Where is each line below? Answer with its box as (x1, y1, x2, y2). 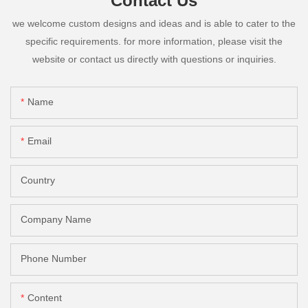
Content (27, 292, 62, 304)
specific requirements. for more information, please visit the (25, 35, 283, 47)
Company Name (21, 214, 91, 225)
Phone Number (21, 253, 87, 265)
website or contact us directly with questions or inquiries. (32, 53, 276, 65)
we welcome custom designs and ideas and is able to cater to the (12, 17, 296, 29)
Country (21, 175, 55, 186)
